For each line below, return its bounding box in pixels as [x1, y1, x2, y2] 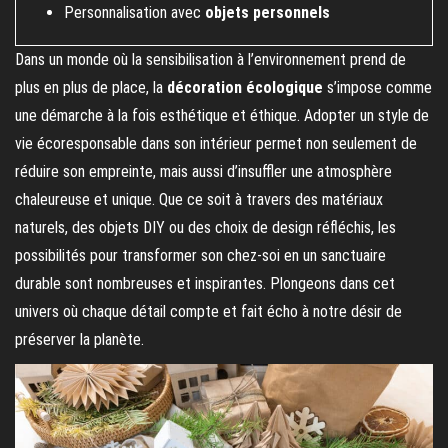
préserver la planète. [15, 330, 144, 349]
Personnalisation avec [64, 3, 205, 22]
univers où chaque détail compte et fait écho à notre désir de [15, 302, 402, 321]
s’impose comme [323, 78, 432, 97]
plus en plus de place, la [15, 78, 167, 97]
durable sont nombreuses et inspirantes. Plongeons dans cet [15, 274, 395, 293]
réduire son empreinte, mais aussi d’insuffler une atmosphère [15, 162, 392, 181]
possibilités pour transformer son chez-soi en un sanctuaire [15, 246, 386, 265]
